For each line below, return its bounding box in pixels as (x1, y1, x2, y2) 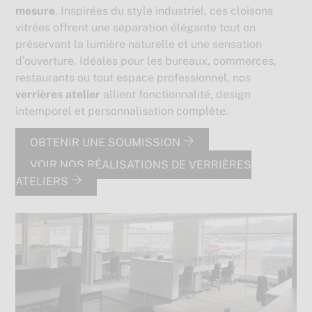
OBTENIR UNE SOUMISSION (30, 135, 184, 149)
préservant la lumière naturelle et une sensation (15, 37, 263, 51)
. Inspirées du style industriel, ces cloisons (55, 3, 274, 17)
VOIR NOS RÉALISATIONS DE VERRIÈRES (30, 157, 252, 171)
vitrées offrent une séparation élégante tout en (15, 20, 256, 34)
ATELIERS (15, 174, 72, 188)
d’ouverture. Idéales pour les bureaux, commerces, (15, 54, 277, 68)
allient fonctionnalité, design (100, 87, 251, 101)
